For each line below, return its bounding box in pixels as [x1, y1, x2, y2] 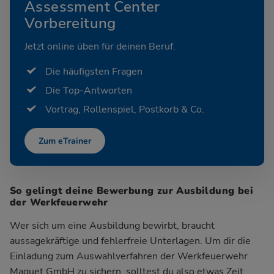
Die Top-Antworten [45, 83, 132, 97]
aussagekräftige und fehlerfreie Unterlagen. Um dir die [10, 234, 251, 248]
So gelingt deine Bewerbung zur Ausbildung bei [10, 183, 253, 198]
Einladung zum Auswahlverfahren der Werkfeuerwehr [10, 249, 248, 263]
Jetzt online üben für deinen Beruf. [24, 39, 176, 53]
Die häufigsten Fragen [45, 64, 143, 78]
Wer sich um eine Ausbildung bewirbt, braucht [10, 218, 215, 232]
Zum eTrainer [39, 135, 91, 147]
